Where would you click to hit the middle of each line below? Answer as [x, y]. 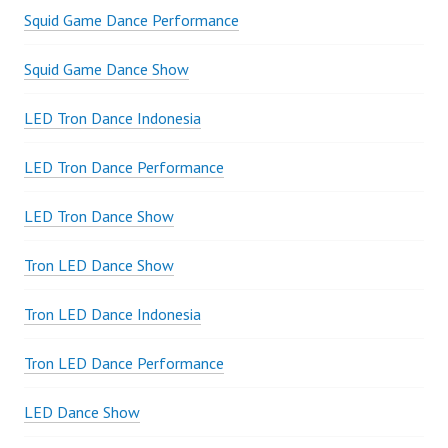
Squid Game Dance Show [106, 69]
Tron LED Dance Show [99, 265]
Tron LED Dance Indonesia [112, 314]
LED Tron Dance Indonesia [112, 118]
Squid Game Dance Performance [131, 20]
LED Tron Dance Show [99, 216]
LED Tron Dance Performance [124, 167]
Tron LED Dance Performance [124, 363]
